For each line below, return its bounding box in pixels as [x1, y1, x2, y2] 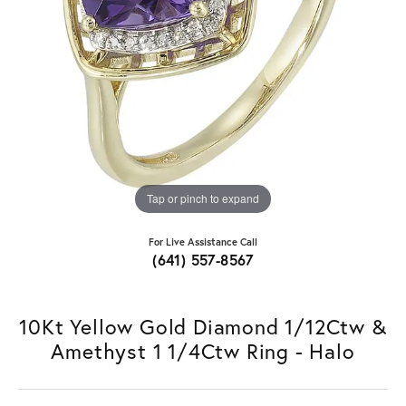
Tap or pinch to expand [147, 190, 259, 207]
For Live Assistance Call [149, 234, 257, 248]
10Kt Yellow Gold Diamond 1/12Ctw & [19, 312, 387, 340]
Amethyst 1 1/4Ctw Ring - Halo [51, 336, 355, 364]
